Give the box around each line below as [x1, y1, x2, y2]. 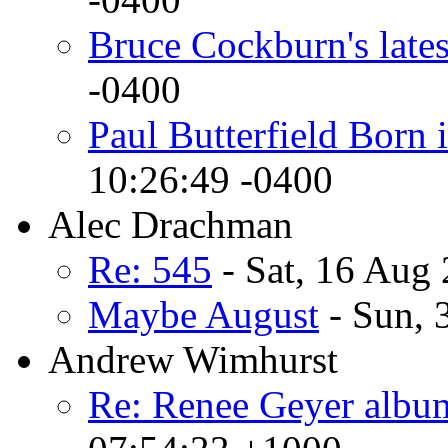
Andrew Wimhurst [48, 337, 338, 381]
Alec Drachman [48, 202, 293, 246]
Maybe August [88, 292, 319, 336]
